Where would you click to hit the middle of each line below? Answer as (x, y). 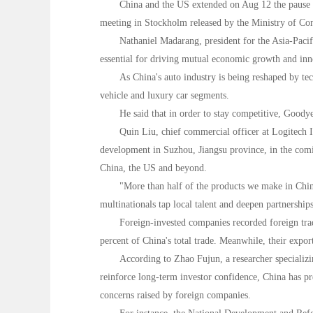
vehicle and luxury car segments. (165, 95)
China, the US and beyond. (153, 168)
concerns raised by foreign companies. (175, 295)
